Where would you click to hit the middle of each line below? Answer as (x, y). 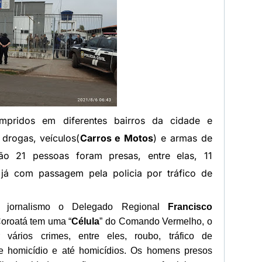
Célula (86, 221)
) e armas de (183, 138)
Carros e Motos (117, 138)
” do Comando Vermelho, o (156, 221)
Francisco (190, 207)
